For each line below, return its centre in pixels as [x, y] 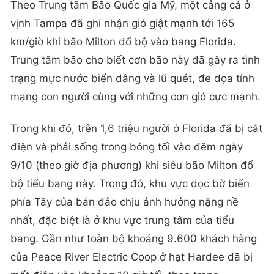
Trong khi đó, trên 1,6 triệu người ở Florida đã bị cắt [136, 128]
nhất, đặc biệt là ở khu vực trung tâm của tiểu [122, 220]
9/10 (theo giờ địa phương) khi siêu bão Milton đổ [132, 165]
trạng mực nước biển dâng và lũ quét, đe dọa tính [132, 79]
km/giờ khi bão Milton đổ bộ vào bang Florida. [123, 42]
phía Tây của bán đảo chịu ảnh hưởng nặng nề [124, 202]
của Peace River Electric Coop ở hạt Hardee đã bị [131, 257]
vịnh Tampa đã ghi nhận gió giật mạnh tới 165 [122, 24]
